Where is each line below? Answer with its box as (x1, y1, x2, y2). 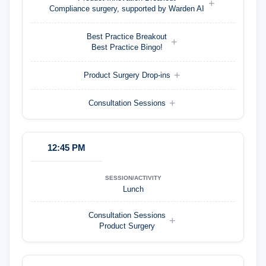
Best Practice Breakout (87, 32, 167, 41)
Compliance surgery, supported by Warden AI (49, 4, 204, 13)
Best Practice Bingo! (91, 43, 163, 52)
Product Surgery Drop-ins (83, 71, 170, 80)
